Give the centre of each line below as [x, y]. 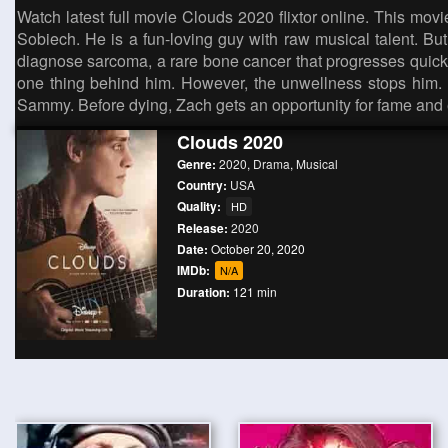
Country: [203, 185]
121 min [255, 291]
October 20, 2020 [256, 248]
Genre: [198, 164]
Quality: [200, 206]
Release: [204, 228]
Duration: [203, 292]
